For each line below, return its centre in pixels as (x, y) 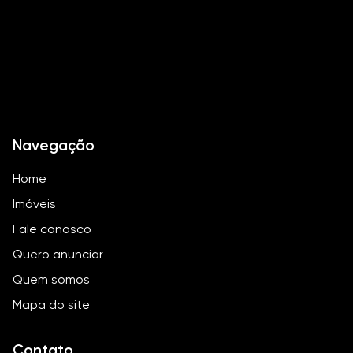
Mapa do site (51, 305)
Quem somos (51, 279)
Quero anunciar (58, 254)
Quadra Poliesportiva (102, 27)
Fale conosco (52, 229)
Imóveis (34, 204)
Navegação (54, 145)
